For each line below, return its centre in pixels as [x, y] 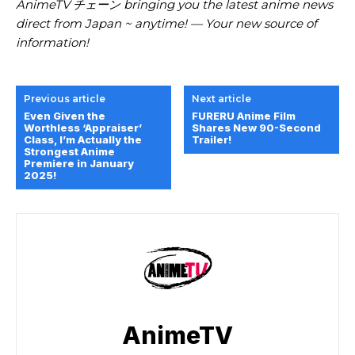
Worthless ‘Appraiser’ [83, 127]
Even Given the [65, 115]
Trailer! [212, 139]
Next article [222, 98]
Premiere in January [79, 163]
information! [52, 42]
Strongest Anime [69, 151]
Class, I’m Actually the [83, 139]
